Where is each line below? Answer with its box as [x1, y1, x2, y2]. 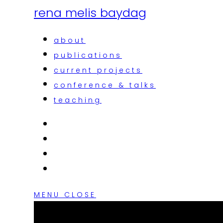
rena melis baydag [34, 4, 146, 21]
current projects [54, 65, 142, 75]
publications [54, 50, 122, 60]
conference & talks [54, 80, 156, 90]
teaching [54, 95, 102, 105]
